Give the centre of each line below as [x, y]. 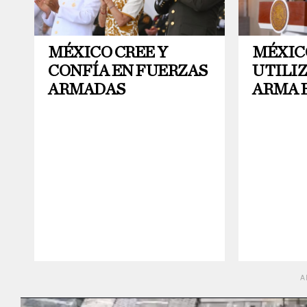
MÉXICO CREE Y [108, 52]
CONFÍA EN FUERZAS [128, 71]
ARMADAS [87, 89]
